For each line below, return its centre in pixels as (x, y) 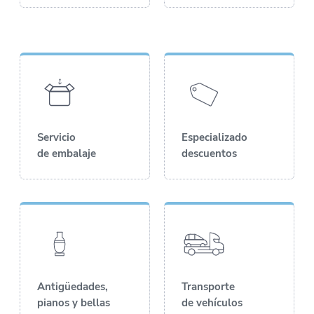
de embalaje (67, 153)
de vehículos (212, 302)
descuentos (209, 153)
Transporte (208, 286)
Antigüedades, (73, 286)
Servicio (56, 137)
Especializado (214, 137)
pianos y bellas (74, 302)
